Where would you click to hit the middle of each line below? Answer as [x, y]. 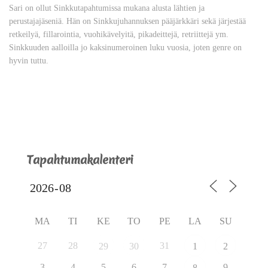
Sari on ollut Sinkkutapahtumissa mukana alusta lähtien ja [107, 8]
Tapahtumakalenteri [80, 159]
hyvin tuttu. [29, 60]
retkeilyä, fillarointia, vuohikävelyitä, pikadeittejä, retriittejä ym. [119, 34]
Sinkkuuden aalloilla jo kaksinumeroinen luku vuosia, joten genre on [125, 47]
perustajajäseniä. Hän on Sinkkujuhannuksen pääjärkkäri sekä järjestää [127, 21]
